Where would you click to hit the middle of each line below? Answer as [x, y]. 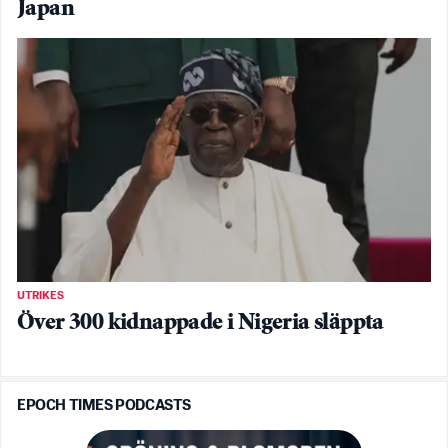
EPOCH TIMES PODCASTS [104, 405]
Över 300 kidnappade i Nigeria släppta [200, 323]
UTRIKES [40, 295]
